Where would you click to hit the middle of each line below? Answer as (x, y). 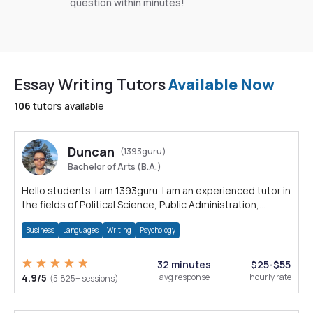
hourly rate (270, 277)
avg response (184, 277)
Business (40, 230)
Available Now (221, 85)
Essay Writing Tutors (90, 85)
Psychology (158, 230)
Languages (81, 230)
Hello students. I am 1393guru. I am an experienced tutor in (156, 190)
